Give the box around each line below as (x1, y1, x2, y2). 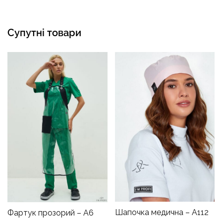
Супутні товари (7, 27, 81, 39)
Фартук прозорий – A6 (7, 208, 94, 218)
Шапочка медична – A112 (114, 208, 209, 218)
